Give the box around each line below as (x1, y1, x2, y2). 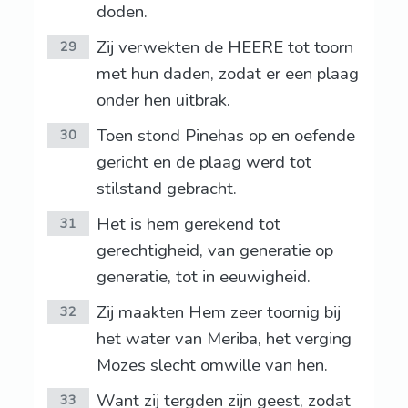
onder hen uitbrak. (96, 88, 230, 113)
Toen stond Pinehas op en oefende (96, 124, 355, 148)
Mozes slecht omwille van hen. (96, 353, 328, 378)
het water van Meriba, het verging (96, 327, 352, 352)
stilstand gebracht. (96, 177, 237, 201)
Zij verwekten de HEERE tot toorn (96, 36, 353, 60)
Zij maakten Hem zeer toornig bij (96, 301, 341, 325)
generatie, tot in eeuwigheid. (96, 265, 311, 290)
